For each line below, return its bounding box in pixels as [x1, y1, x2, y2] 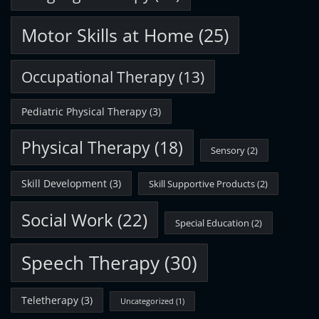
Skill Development [21, 176, 107, 190]
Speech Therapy [21, 250, 159, 275]
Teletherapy [21, 293, 78, 307]
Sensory [211, 143, 245, 157]
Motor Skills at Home [21, 23, 194, 47]
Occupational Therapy [21, 66, 175, 87]
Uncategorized [120, 296, 174, 306]
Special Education [175, 216, 249, 229]
